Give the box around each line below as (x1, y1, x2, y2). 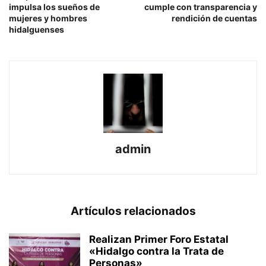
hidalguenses (9, 24, 64, 34)
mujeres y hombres (9, 12, 87, 23)
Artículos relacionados (70, 204, 196, 218)
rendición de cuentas (172, 12, 257, 23)
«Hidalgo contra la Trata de (89, 245, 224, 257)
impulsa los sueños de (9, 1, 100, 12)
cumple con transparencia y (144, 1, 257, 12)
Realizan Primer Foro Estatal (89, 233, 229, 245)
